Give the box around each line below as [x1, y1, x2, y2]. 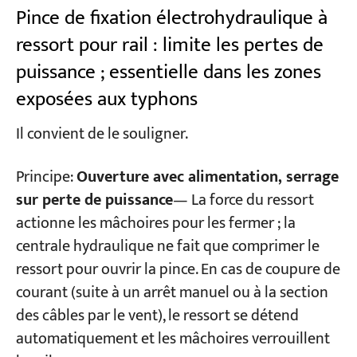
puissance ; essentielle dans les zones [15, 55, 321, 88]
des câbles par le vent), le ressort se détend [15, 302, 299, 329]
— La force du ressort [172, 186, 314, 214]
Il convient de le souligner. [15, 121, 188, 148]
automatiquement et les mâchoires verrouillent [15, 325, 330, 352]
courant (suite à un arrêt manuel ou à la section [15, 279, 328, 306]
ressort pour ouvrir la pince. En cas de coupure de [15, 256, 340, 283]
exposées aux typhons [15, 82, 198, 116]
